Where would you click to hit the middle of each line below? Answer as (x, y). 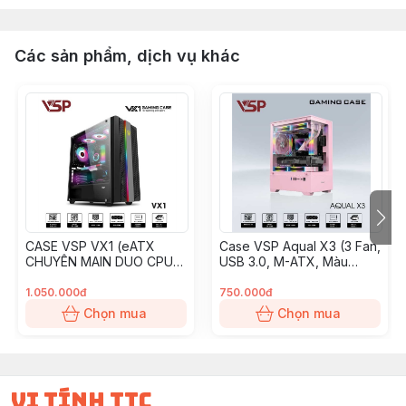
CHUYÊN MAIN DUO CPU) (102, 261)
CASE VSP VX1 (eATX (90, 246)
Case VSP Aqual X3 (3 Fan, (300, 246)
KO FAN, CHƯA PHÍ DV (92, 277)
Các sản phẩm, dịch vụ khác (127, 56)
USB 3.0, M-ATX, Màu (284, 261)
